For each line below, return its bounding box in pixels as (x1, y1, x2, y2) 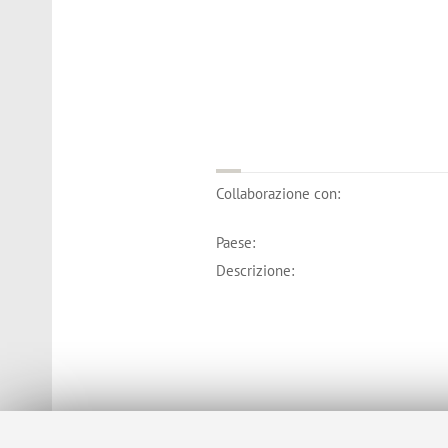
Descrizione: (216, 260, 295, 280)
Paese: (216, 233, 256, 253)
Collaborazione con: (216, 183, 341, 203)
